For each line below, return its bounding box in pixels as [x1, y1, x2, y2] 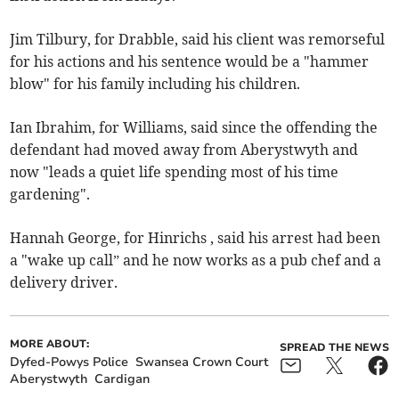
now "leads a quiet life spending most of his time [10, 163, 339, 182]
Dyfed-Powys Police [10, 354, 129, 371]
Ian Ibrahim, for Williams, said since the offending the [10, 118, 379, 137]
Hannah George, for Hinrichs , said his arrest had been [10, 229, 381, 248]
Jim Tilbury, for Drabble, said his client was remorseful [10, 30, 386, 49]
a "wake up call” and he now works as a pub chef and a [10, 251, 382, 270]
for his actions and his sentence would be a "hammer [10, 53, 370, 71]
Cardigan [94, 370, 151, 388]
